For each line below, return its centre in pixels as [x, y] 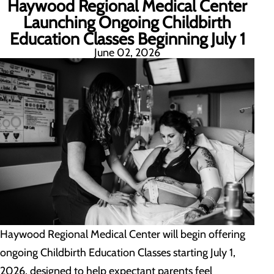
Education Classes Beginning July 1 [127, 39]
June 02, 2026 [127, 53]
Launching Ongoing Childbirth [127, 22]
